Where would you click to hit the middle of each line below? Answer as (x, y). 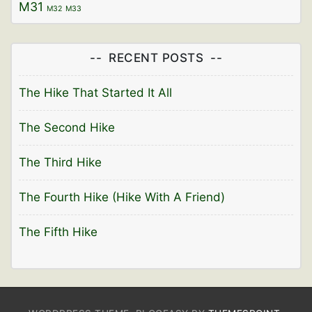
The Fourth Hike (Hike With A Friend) (122, 197)
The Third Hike (60, 162)
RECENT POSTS (156, 57)
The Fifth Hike (58, 232)
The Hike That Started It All (95, 92)
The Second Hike (67, 127)
